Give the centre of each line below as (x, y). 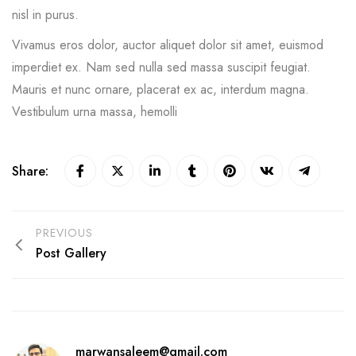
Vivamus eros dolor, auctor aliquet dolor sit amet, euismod (168, 45)
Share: (32, 172)
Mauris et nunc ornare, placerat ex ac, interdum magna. (161, 90)
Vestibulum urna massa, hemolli (95, 112)
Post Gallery (71, 253)
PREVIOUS (64, 233)
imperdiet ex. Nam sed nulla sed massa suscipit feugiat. (161, 68)
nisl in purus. (45, 15)
